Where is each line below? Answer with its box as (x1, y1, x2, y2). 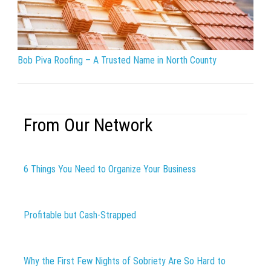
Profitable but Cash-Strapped (23, 209, 136, 221)
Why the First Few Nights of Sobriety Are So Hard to (23, 255, 226, 267)
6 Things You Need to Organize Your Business (23, 163, 196, 175)
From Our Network (23, 114, 153, 135)
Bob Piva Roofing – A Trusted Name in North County (17, 54, 217, 66)
